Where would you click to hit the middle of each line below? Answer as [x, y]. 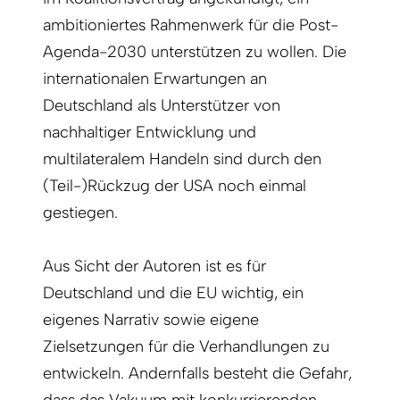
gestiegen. [83, 212]
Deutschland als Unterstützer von [162, 105]
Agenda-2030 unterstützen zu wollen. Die [195, 51]
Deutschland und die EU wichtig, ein [173, 292]
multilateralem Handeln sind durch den [182, 158]
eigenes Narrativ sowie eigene [151, 319]
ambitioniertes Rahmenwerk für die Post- [191, 25]
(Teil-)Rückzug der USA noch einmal [175, 185]
